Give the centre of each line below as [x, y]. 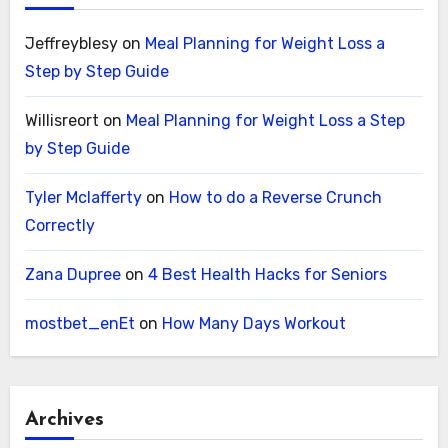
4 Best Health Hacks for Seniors [267, 275]
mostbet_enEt [79, 324]
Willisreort [61, 121]
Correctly [59, 226]
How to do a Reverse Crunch [275, 198]
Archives [64, 420]
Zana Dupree [72, 275]
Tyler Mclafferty [83, 198]
